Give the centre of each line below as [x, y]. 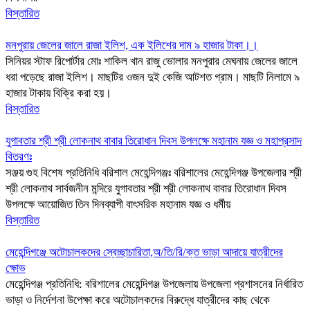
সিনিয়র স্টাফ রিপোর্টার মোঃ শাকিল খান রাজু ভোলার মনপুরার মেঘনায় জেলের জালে [152, 61]
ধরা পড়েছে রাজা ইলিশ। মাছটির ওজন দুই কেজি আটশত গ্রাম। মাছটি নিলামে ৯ [153, 77]
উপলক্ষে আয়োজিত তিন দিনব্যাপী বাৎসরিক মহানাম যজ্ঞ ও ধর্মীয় [118, 204]
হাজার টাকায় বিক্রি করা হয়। [58, 93]
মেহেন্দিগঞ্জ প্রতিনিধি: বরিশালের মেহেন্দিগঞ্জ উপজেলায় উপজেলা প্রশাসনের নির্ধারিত [154, 284]
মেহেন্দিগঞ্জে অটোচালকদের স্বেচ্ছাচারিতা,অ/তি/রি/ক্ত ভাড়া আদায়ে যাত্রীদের [144, 252]
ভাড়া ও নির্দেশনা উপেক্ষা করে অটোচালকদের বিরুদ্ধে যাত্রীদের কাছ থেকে [138, 300]
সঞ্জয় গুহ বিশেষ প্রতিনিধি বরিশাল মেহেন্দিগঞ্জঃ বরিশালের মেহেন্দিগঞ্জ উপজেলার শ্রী [154, 173]
